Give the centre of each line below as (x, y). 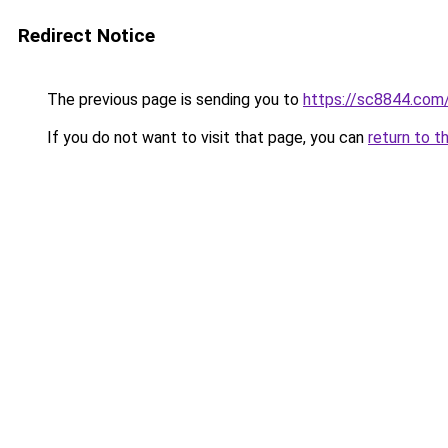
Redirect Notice (86, 35)
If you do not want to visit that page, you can (205, 137)
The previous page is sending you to (173, 99)
